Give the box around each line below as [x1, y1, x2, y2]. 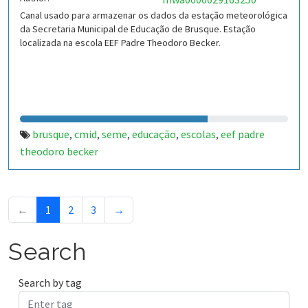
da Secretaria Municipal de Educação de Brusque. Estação [20, 23, 256, 35]
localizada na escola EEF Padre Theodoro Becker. [20, 36, 221, 49]
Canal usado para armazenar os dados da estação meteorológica [20, 9, 287, 21]
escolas [181, 127, 216, 141]
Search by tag [19, 276, 82, 289]
